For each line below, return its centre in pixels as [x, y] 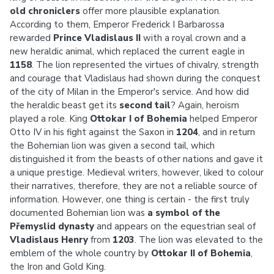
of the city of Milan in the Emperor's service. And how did [129, 92]
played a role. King [50, 119]
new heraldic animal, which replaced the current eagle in [127, 51]
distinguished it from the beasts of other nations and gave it [136, 159]
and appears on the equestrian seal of [176, 226]
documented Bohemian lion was [79, 213]
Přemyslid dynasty [53, 226]
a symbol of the [184, 213]
